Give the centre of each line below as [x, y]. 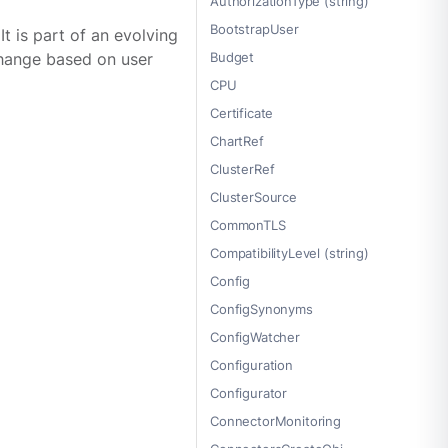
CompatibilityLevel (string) [289, 253]
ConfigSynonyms [261, 309]
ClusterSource [253, 197]
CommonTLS [248, 225]
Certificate [242, 113]
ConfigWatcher [255, 337]
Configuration [251, 365]
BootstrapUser [254, 29]
